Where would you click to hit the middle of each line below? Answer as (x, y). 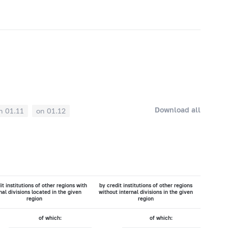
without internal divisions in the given (146, 192)
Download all (178, 109)
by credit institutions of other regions (146, 186)
